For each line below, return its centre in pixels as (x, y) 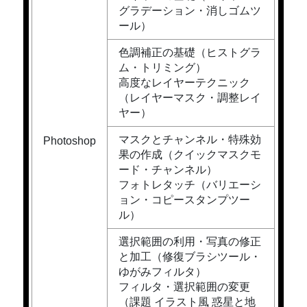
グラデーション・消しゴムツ (190, 11)
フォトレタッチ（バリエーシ (190, 185)
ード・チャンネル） (168, 170)
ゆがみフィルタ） (163, 272)
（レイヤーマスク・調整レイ (190, 98)
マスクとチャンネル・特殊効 (190, 140)
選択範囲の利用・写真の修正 (190, 242)
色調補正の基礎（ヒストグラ (190, 53)
